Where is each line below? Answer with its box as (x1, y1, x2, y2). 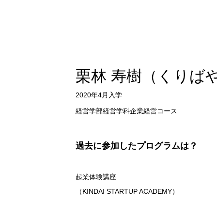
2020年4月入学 (76, 91, 122, 99)
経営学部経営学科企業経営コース (76, 107, 177, 115)
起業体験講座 (76, 172, 116, 181)
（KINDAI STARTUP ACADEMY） (76, 187, 179, 195)
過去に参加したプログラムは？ (76, 140, 198, 151)
